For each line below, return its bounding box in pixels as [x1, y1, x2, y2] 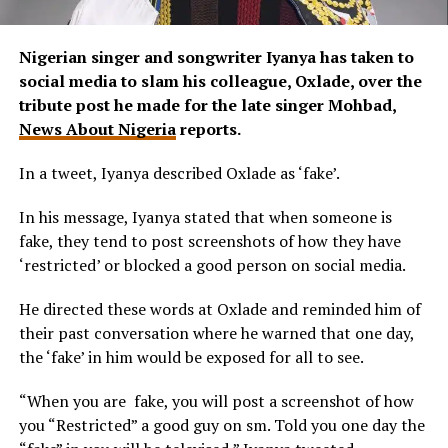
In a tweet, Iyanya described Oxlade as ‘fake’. [18, 162, 340, 185]
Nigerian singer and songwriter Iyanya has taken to [18, 46, 414, 69]
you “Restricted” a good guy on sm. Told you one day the [18, 414, 425, 437]
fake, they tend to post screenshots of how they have [18, 230, 401, 253]
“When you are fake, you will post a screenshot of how [18, 390, 414, 413]
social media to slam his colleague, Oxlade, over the [18, 70, 422, 93]
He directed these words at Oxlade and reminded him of [18, 298, 421, 321]
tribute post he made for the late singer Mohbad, [18, 94, 396, 117]
